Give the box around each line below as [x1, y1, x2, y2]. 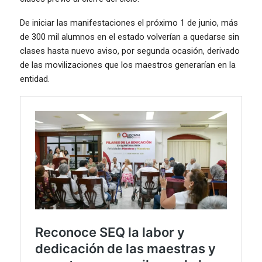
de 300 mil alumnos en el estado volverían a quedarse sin [20, 31, 239, 42]
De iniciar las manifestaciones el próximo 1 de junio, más [20, 17, 238, 28]
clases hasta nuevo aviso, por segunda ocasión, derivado [20, 45, 240, 56]
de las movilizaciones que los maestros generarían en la [20, 59, 236, 70]
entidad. [20, 73, 50, 84]
